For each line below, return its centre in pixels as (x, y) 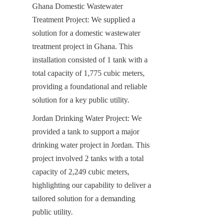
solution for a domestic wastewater (86, 33)
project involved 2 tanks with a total (88, 158)
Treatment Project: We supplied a (84, 19)
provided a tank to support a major (86, 131)
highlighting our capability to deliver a (92, 185)
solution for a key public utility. (81, 100)
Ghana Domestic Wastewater (78, 6)
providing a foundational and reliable (90, 86)
